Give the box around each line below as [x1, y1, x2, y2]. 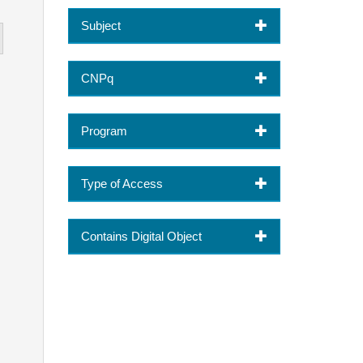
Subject [80, 18, 121, 32]
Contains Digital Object [80, 228, 202, 243]
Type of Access [80, 176, 163, 190]
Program [80, 123, 127, 138]
